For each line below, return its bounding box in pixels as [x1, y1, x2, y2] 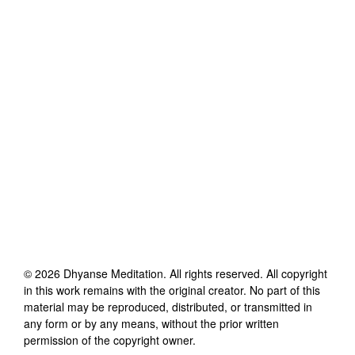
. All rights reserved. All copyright [163, 265, 327, 281]
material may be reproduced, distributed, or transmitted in [24, 298, 312, 315]
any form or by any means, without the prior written [24, 315, 279, 331]
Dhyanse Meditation [63, 265, 163, 281]
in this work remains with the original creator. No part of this [24, 281, 320, 298]
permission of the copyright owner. [24, 331, 196, 348]
